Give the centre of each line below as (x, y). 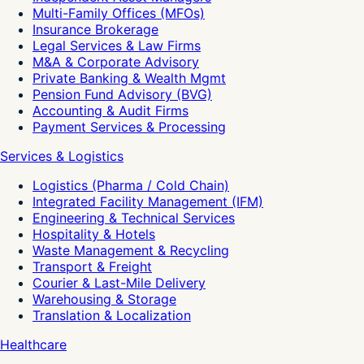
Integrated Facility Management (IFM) (148, 201)
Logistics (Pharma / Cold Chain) (131, 185)
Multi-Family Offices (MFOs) (119, 13)
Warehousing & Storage (104, 299)
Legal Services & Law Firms (117, 45)
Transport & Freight (92, 266)
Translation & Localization (112, 315)
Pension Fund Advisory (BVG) (122, 94)
